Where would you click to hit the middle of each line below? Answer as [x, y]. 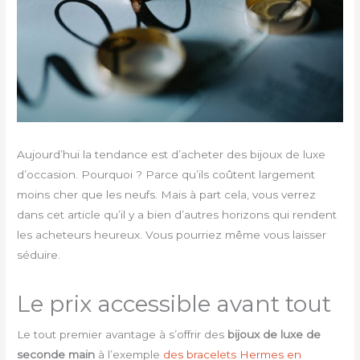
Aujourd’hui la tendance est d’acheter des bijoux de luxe [172, 154]
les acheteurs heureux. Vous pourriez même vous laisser [172, 234]
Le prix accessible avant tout [174, 303]
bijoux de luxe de [274, 334]
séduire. [39, 254]
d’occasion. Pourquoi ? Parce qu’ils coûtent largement [166, 174]
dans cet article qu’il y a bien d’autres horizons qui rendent [177, 214]
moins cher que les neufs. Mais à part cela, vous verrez [167, 194]
